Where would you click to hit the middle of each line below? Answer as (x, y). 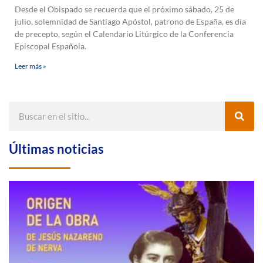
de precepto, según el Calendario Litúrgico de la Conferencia (124, 34)
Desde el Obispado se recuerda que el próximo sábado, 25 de (124, 9)
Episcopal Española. (50, 46)
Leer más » (31, 66)
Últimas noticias (56, 149)
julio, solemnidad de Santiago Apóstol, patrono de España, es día (130, 22)
